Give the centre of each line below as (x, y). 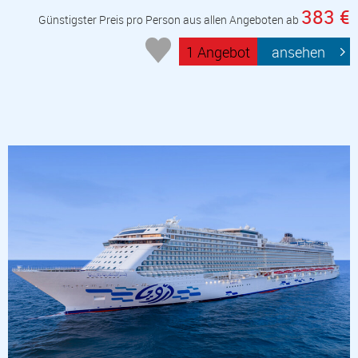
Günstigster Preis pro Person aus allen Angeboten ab (170, 20)
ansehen (299, 52)
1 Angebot (219, 52)
